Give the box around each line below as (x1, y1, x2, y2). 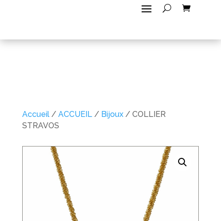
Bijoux (101, 110, 123, 119)
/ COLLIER (123, 110, 166, 119)
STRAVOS (22, 121, 59, 130)
